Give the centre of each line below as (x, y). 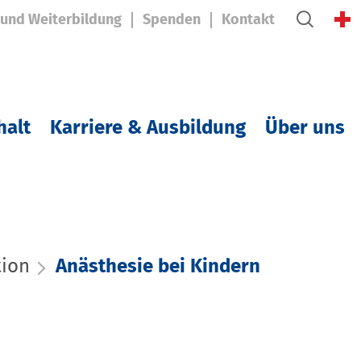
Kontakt (248, 20)
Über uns (305, 129)
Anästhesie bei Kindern (158, 266)
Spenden (171, 20)
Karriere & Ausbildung (148, 129)
